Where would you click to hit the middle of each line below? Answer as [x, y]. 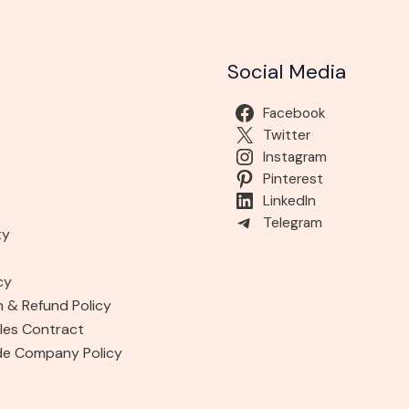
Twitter [286, 135]
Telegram [292, 222]
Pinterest [293, 178]
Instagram [294, 157]
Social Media [287, 71]
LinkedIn [289, 200]
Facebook [294, 113]
